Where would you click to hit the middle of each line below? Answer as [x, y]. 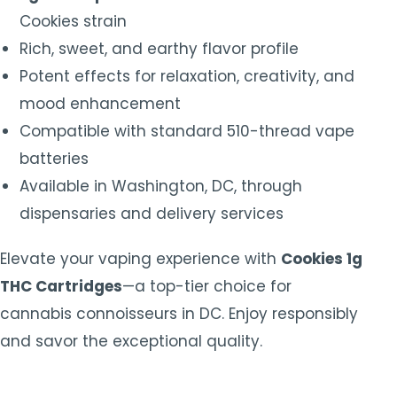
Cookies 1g [322, 259]
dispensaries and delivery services [152, 213]
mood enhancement [100, 103]
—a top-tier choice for [207, 287]
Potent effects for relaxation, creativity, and [187, 76]
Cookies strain [73, 21]
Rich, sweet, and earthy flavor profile [159, 48]
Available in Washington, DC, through [161, 186]
